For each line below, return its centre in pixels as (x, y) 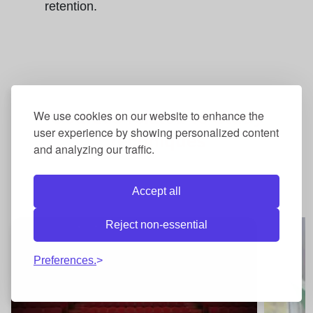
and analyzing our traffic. (94, 149)
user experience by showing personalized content (156, 132)
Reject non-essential (156, 225)
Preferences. (65, 260)
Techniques (156, 141)
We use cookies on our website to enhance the (149, 116)
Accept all (156, 191)
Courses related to (131, 118)
